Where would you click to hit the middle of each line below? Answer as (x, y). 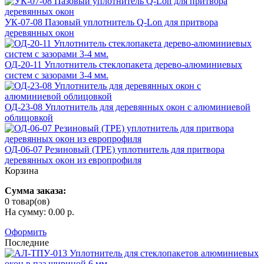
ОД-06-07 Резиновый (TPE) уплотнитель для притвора (115, 150)
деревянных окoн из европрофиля (73, 160)
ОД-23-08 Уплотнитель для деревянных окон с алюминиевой (128, 107)
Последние (27, 243)
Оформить (26, 232)
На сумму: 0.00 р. (39, 212)
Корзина (22, 171)
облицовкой (29, 118)
